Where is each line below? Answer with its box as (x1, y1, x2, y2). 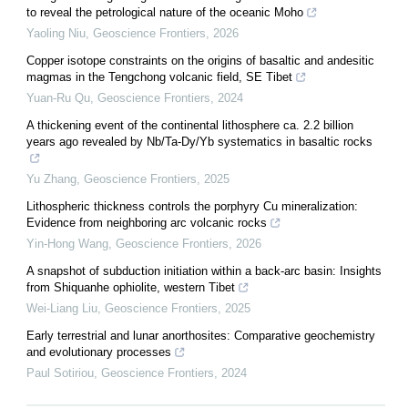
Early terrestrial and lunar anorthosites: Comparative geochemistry (26, 329, 375, 343)
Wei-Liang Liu (26, 301, 97, 316)
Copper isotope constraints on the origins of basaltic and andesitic (26, 54, 374, 68)
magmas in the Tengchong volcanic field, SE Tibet (26, 70, 292, 85)
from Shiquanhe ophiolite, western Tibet (26, 280, 235, 295)
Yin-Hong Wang (26, 237, 108, 251)
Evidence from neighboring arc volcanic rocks (26, 216, 267, 230)
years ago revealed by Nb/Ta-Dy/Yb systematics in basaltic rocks (26, 135, 372, 149)
